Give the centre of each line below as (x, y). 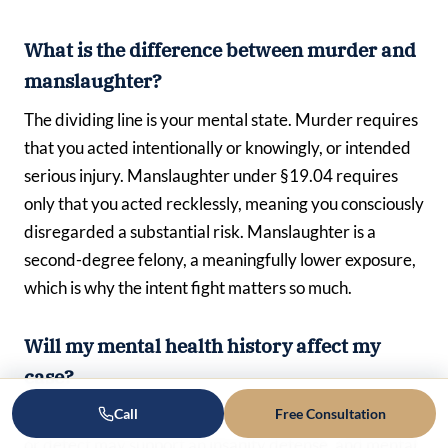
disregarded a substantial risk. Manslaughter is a (200, 232)
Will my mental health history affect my (202, 346)
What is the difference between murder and (220, 49)
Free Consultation (330, 413)
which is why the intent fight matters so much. (188, 288)
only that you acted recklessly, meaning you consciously (224, 204)
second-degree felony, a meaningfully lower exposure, (220, 260)
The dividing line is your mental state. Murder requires (221, 120)
